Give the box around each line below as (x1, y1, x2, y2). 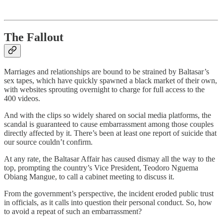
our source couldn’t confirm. (4, 137, 93, 146)
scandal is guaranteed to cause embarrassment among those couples (4, 119, 214, 128)
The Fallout (4, 30, 63, 44)
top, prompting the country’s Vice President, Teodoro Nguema (4, 163, 198, 172)
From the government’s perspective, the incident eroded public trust (4, 189, 214, 198)
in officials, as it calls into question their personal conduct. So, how (4, 198, 212, 207)
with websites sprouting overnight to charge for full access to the (4, 85, 205, 94)
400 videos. (4, 94, 40, 103)
